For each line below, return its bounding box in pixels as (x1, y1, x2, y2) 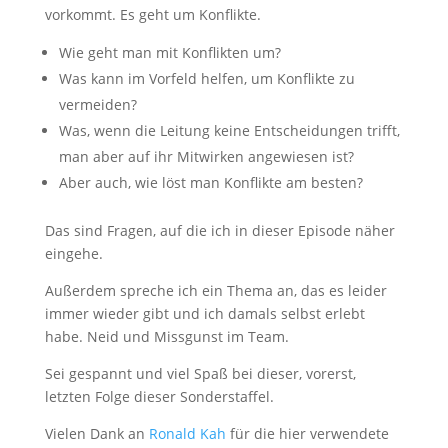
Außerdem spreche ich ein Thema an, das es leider (44, 281, 387, 300)
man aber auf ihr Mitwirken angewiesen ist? (58, 147, 354, 166)
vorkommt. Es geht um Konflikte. (44, 5, 265, 24)
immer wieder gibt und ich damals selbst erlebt (44, 304, 365, 323)
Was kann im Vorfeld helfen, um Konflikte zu (58, 69, 355, 88)
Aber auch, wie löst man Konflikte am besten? (58, 173, 363, 192)
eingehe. (44, 244, 107, 263)
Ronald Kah (148, 424, 226, 443)
